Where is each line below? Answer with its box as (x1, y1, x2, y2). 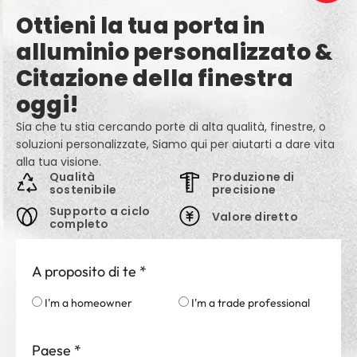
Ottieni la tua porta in (16, 10, 265, 42)
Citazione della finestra (16, 63, 293, 95)
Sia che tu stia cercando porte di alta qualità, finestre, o (16, 119, 326, 135)
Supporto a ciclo (49, 203, 151, 220)
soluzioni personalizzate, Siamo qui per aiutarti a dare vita (16, 136, 335, 153)
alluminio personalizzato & (16, 37, 334, 69)
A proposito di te (32, 262, 136, 281)
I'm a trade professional (191, 296, 310, 311)
